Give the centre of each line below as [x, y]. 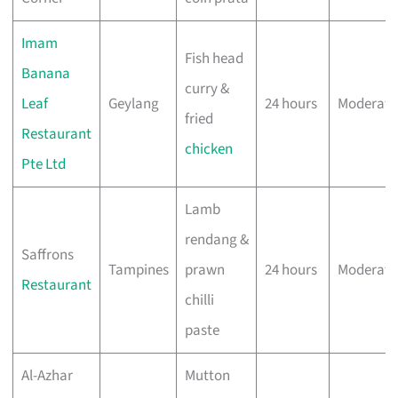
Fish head [214, 58]
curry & [207, 88]
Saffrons [47, 255]
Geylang [133, 103]
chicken [208, 149]
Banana [45, 73]
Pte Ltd [43, 164]
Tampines [138, 270]
